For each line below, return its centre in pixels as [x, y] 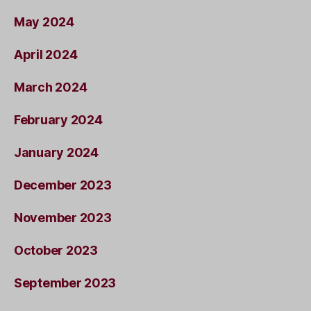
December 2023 [63, 185]
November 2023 [63, 217]
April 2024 [46, 54]
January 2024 [56, 152]
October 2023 [56, 250]
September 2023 [65, 283]
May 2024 [44, 22]
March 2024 [51, 87]
